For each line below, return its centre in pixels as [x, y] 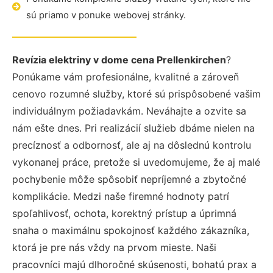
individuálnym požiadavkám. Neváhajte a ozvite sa [129, 111]
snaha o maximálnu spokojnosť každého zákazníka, [131, 230]
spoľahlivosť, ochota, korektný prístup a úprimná [124, 213]
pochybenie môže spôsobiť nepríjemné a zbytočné [129, 179]
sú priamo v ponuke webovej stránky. [106, 15]
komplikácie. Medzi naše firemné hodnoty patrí [121, 196]
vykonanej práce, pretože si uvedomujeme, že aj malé [136, 162]
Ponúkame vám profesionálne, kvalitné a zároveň [126, 77]
